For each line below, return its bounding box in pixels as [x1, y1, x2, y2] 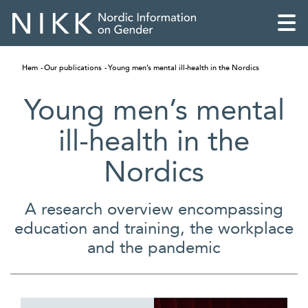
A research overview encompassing [25, 198, 283, 221]
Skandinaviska [60, 284, 161, 305]
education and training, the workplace [14, 217, 294, 240]
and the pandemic [87, 236, 221, 259]
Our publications [44, 63, 102, 73]
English [60, 256, 112, 276]
